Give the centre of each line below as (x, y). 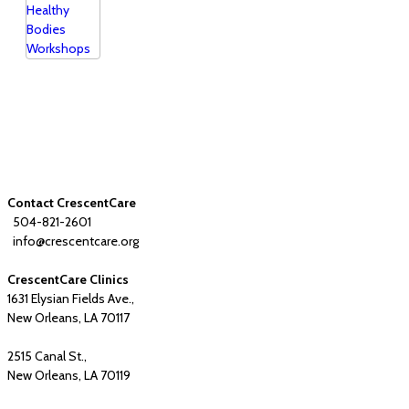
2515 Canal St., (47, 356)
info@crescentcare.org (76, 241)
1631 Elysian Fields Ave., (71, 299)
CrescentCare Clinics (68, 279)
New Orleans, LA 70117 (68, 318)
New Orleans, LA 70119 (69, 375)
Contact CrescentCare (72, 203)
